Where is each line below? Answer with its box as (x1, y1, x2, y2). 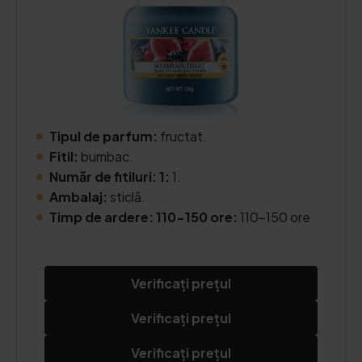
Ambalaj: (49, 188, 107, 205)
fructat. (160, 128, 207, 145)
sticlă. (107, 188, 145, 205)
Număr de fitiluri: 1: (49, 168, 170, 185)
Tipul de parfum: (49, 128, 160, 145)
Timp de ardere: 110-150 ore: (49, 208, 240, 225)
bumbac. (78, 148, 133, 165)
